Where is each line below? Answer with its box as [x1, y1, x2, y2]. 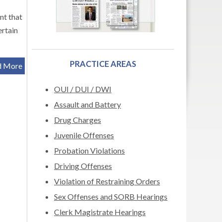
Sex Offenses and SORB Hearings [54, 192, 167, 201]
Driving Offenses [54, 161, 112, 170]
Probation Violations [54, 146, 125, 155]
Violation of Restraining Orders [54, 176, 160, 186]
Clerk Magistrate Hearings [54, 207, 146, 217]
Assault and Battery [54, 100, 121, 109]
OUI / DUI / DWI [54, 84, 111, 94]
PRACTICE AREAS [69, 59, 136, 68]
